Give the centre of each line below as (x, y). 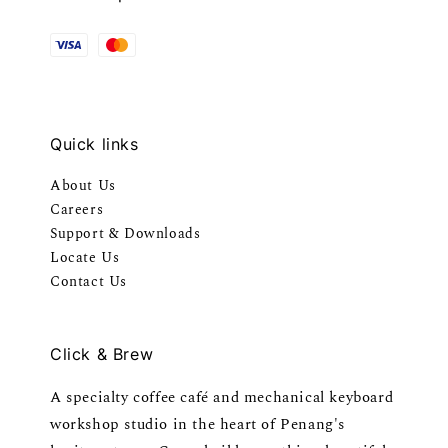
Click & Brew (102, 354)
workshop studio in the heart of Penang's (198, 425)
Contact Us (88, 282)
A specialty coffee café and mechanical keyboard (222, 398)
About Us (83, 186)
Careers (77, 210)
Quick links (94, 144)
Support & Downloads (125, 234)
